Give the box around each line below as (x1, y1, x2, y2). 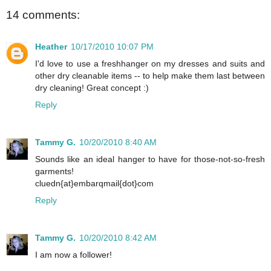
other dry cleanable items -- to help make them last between (35, 70, 265, 80)
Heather (35, 41, 67, 51)
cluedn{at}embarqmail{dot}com (35, 178, 154, 188)
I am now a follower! (35, 249, 112, 260)
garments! (35, 166, 74, 176)
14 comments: (6, 8, 80, 22)
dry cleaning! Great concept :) (35, 82, 149, 93)
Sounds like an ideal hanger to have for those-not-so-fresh (35, 154, 265, 164)
